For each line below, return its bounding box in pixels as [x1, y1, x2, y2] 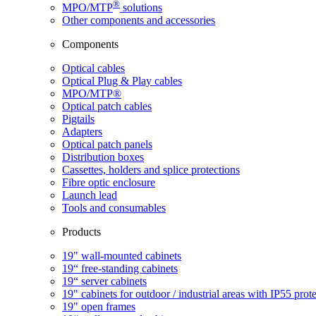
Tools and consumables [62, 201, 166, 214]
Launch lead [62, 188, 117, 201]
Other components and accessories [62, 13, 215, 26]
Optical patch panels [62, 138, 152, 150]
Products [62, 225, 101, 238]
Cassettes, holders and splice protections [62, 163, 240, 176]
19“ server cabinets [62, 274, 147, 287]
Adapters [62, 125, 102, 138]
